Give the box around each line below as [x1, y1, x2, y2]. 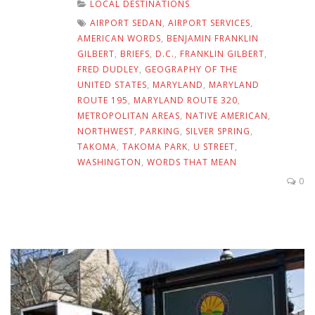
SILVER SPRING [186, 124, 250, 137]
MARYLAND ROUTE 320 [134, 94, 238, 106]
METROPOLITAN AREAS [77, 109, 180, 122]
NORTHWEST [77, 124, 134, 137]
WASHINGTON [77, 155, 141, 168]
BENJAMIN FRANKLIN [167, 32, 259, 44]
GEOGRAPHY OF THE [145, 63, 238, 75]
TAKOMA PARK [122, 140, 188, 153]
